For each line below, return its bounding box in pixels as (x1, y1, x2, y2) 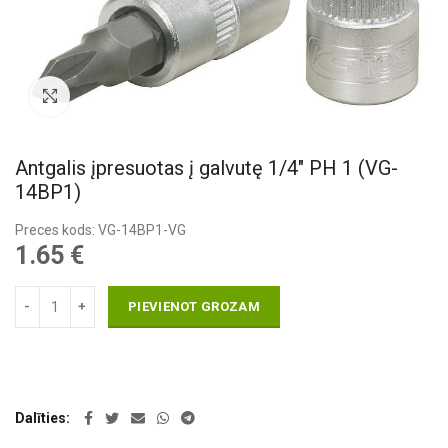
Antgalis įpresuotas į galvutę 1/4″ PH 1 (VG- (15, 155, 398, 180)
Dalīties (15, 409, 66, 426)
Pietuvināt (70, 87, 133, 103)
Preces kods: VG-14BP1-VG (15, 221, 186, 238)
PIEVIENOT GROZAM (128, 298, 260, 314)
